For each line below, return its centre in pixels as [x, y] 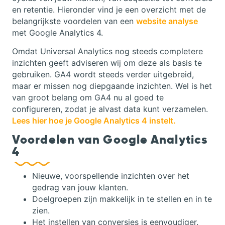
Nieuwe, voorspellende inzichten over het [111, 176]
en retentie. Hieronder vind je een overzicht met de [109, 9]
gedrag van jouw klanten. [80, 188]
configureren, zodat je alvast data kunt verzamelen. [110, 109]
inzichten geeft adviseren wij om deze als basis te [107, 63]
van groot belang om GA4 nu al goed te [88, 98]
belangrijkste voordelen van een [74, 21]
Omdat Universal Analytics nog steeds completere [107, 51]
